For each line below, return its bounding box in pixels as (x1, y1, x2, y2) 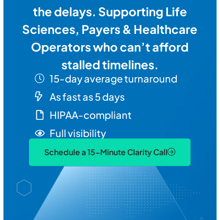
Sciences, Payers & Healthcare (22, 22, 198, 36)
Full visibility (50, 127, 107, 139)
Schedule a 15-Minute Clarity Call (44, 147, 168, 157)
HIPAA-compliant (50, 109, 132, 121)
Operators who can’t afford (31, 39, 189, 54)
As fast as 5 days (50, 90, 125, 103)
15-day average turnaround (50, 72, 177, 84)
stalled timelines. (61, 57, 159, 72)
